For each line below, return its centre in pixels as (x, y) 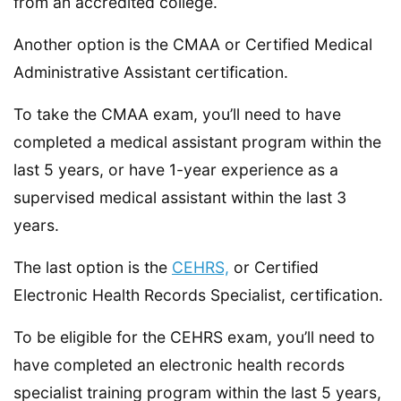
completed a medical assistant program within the (197, 141)
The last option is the (93, 267)
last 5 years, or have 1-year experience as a (176, 169)
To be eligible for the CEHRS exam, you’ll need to (194, 337)
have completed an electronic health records (179, 364)
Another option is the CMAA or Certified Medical (193, 44)
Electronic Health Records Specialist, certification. (198, 294)
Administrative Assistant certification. (151, 72)
